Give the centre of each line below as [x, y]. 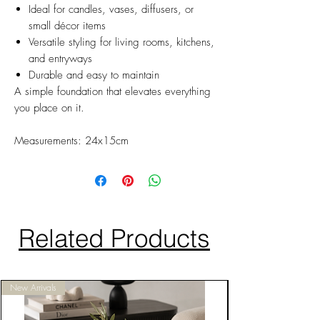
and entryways [60, 59]
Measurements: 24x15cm [71, 141]
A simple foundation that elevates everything [112, 92]
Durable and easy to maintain [94, 75]
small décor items [67, 26]
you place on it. [49, 108]
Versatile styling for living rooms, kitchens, [121, 42]
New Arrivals [33, 288]
